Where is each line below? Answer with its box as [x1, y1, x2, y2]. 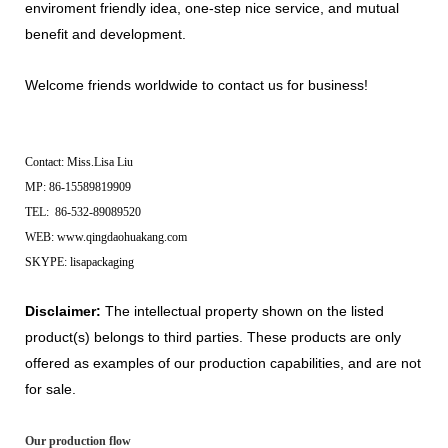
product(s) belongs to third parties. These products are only [25, 328, 401, 345]
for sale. [25, 380, 76, 397]
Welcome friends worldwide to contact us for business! [25, 76, 368, 93]
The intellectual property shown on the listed [101, 302, 384, 319]
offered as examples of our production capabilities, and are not [25, 354, 421, 371]
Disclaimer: [25, 302, 101, 319]
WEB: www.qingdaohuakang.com [25, 229, 187, 244]
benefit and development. [25, 25, 186, 42]
